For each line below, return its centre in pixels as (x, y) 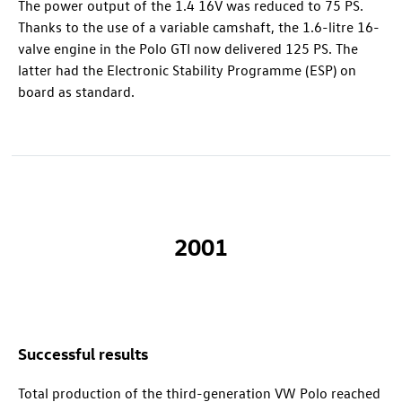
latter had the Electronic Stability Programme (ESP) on (187, 70)
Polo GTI (165, 48)
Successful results (83, 353)
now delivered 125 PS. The (274, 48)
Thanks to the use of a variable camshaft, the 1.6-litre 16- (199, 26)
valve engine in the (79, 48)
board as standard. (76, 91)
